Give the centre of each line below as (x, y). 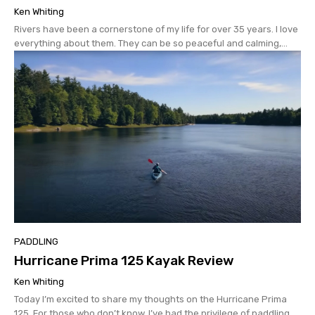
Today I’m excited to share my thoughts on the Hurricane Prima (150, 299)
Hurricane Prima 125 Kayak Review (124, 260)
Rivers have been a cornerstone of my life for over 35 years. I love (156, 29)
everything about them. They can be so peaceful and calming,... (151, 43)
